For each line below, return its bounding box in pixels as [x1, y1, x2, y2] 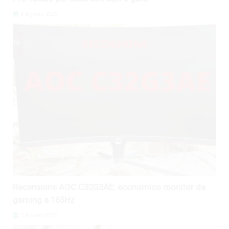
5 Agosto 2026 [19, 212, 57, 219]
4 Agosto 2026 [19, 10, 57, 17]
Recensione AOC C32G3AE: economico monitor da [13, 182, 205, 193]
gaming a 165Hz [13, 195, 75, 205]
